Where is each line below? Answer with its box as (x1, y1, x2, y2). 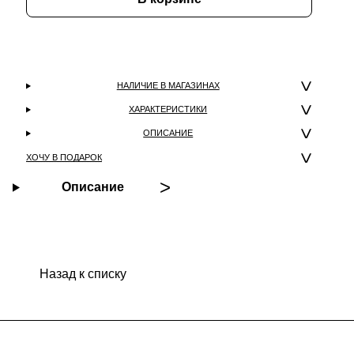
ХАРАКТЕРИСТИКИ (129, 104, 208, 115)
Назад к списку (40, 266, 126, 281)
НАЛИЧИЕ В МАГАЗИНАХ (116, 81, 220, 91)
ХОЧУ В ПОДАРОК (26, 153, 102, 163)
